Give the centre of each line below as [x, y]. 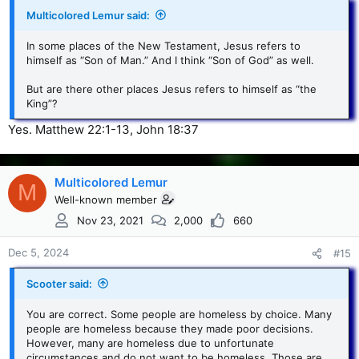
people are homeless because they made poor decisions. [170, 328]
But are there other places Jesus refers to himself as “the [171, 89]
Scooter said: [59, 283]
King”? [42, 103]
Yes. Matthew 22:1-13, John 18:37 [103, 129]
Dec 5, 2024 [38, 252]
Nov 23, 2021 [110, 221]
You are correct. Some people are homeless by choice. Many [179, 314]
